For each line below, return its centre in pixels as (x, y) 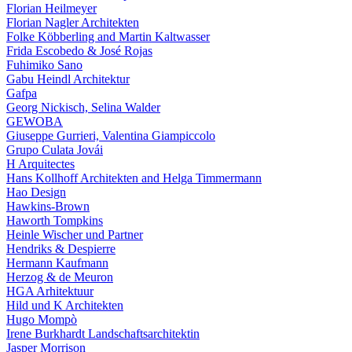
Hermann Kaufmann (57, 263)
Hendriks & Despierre (61, 249)
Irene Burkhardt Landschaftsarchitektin (103, 334)
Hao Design (36, 192)
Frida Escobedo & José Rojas (79, 51)
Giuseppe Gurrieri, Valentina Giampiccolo (111, 136)
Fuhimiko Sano (44, 65)
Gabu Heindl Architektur (68, 79)
